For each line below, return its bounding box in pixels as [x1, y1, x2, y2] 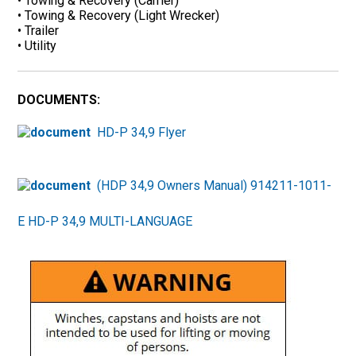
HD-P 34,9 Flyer [97, 124, 187, 140]
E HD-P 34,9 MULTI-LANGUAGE [17, 213, 193, 229]
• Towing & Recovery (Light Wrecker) [17, 7, 220, 23]
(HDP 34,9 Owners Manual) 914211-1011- [97, 177, 332, 193]
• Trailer [17, 22, 60, 38]
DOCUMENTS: [17, 91, 101, 107]
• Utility [17, 37, 57, 53]
